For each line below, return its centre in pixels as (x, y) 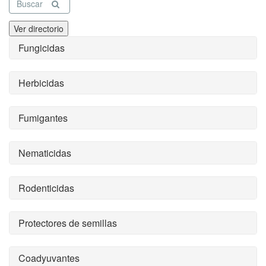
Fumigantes (43, 118)
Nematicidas (45, 153)
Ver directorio (39, 28)
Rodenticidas (46, 188)
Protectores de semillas (68, 223)
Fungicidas (42, 48)
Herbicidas (41, 83)
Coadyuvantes (49, 258)
